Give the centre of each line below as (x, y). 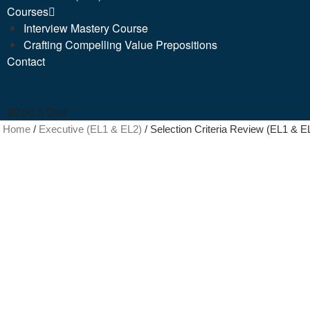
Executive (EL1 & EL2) (90, 129)
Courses (28, 11)
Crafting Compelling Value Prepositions (120, 44)
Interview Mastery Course (86, 28)
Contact (26, 61)
